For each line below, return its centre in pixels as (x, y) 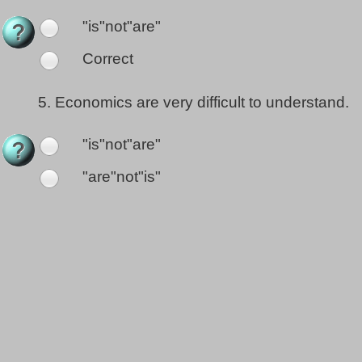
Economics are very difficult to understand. (202, 103)
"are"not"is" (120, 177)
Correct (106, 59)
